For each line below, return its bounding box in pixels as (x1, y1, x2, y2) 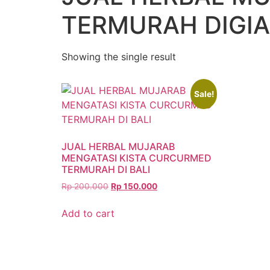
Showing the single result (61, 51, 176, 63)
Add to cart (61, 207, 115, 219)
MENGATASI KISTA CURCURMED (61, 152, 212, 164)
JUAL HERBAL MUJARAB (61, 140, 175, 152)
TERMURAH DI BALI (61, 163, 150, 175)
